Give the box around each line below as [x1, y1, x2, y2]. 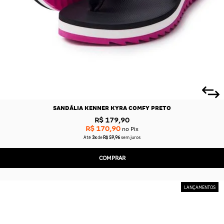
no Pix [120, 125, 138, 132]
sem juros [121, 135, 141, 140]
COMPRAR [98, 154, 125, 161]
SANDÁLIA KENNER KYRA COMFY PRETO [53, 105, 171, 111]
